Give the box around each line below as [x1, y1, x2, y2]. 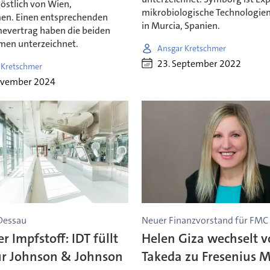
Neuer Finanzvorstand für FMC [142, 213, 269, 227]
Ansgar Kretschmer [157, 42, 227, 54]
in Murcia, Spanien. [142, 19, 221, 32]
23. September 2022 [157, 57, 242, 70]
